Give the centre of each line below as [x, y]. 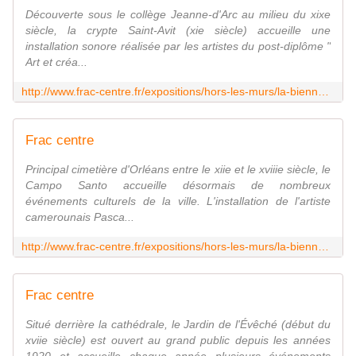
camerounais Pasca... [80, 217]
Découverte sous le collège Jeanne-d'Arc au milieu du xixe [178, 15]
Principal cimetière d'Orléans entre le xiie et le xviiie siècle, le [178, 170]
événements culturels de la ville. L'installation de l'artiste [178, 201]
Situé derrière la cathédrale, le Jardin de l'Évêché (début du [178, 325]
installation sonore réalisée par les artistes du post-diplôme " [178, 46]
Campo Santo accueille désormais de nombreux [178, 186]
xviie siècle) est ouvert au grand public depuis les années [178, 341]
